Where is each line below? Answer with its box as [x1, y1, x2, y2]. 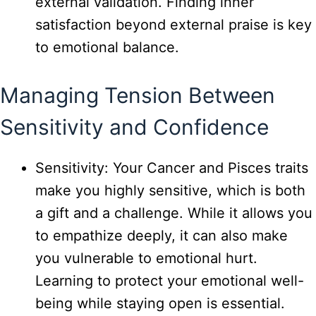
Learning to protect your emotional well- [35, 272, 304, 290]
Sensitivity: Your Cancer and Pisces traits [35, 159, 308, 177]
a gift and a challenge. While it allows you [35, 205, 312, 222]
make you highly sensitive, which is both [35, 182, 305, 200]
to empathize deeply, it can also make [35, 227, 288, 245]
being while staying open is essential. [35, 295, 285, 312]
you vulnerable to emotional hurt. [35, 250, 257, 267]
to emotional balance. [35, 39, 179, 56]
